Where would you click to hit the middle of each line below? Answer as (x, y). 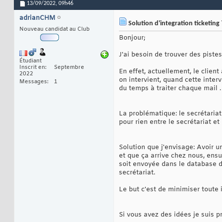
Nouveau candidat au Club (55, 29)
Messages (33, 82)
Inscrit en (32, 68)
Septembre (69, 68)
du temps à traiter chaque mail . (170, 89)
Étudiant (30, 61)
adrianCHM (37, 18)
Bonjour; (132, 38)
